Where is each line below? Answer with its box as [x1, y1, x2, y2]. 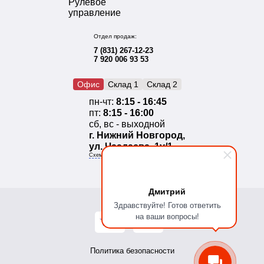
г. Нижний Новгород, [89, 130, 185, 140]
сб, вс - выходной [89, 118, 165, 129]
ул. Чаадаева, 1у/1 [89, 141, 173, 151]
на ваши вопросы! [135, 210, 199, 222]
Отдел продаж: [94, 32, 137, 39]
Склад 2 [147, 79, 177, 89]
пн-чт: [89, 96, 116, 107]
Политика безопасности [90, 246, 174, 255]
